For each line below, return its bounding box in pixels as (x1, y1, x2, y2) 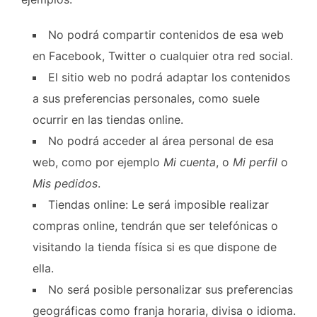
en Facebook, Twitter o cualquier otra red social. (33, 48, 293, 63)
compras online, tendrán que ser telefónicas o (33, 218, 278, 233)
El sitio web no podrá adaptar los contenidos (48, 69, 290, 84)
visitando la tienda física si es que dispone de (33, 239, 277, 254)
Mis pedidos (33, 175, 98, 190)
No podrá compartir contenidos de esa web (48, 27, 284, 42)
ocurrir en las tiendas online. (33, 112, 183, 127)
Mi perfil (233, 154, 277, 169)
